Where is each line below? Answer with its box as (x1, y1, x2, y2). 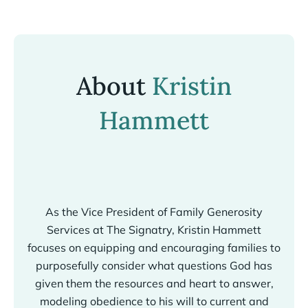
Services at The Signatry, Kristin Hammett (47, 223, 261, 236)
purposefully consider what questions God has (36, 258, 272, 272)
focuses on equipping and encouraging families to (27, 241, 280, 254)
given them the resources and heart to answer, (34, 276, 274, 290)
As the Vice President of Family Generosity (45, 205, 263, 219)
